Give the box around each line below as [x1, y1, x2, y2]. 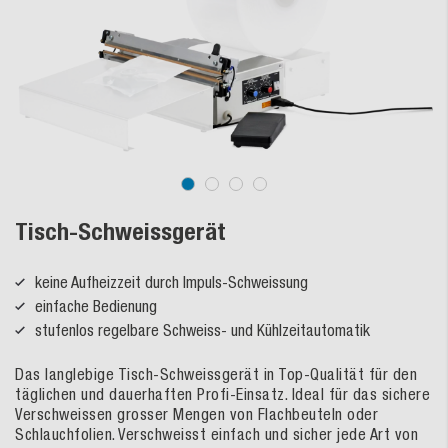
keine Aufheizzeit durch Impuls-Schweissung [35, 273, 308, 291]
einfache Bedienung [35, 297, 157, 315]
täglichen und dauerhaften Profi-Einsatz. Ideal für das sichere [15, 385, 430, 403]
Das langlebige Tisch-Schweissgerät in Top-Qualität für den [15, 365, 417, 383]
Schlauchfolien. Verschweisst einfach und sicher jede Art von [15, 425, 418, 443]
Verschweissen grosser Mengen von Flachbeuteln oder [15, 405, 378, 423]
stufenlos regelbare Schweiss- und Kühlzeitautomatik [35, 321, 370, 339]
